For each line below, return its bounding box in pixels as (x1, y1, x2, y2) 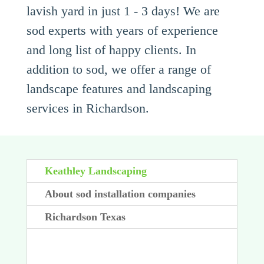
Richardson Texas (44, 211, 126, 223)
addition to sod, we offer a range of (26, 62, 211, 77)
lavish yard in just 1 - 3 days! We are (26, 4, 220, 19)
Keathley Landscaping (44, 165, 147, 177)
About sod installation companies (44, 188, 196, 200)
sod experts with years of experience (26, 23, 218, 38)
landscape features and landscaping (26, 81, 212, 97)
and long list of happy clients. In (26, 42, 196, 58)
